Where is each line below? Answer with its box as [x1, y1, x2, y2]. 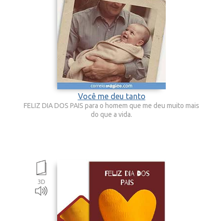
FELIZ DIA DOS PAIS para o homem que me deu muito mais [24, 102, 199, 110]
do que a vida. [91, 110, 132, 118]
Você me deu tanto [77, 92, 146, 101]
